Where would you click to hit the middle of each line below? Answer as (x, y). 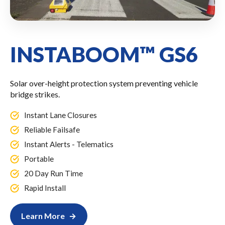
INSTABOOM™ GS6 (104, 54)
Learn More (43, 215)
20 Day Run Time (53, 173)
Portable (39, 158)
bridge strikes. (35, 94)
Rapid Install (45, 188)
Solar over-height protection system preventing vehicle (104, 83)
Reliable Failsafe (52, 129)
